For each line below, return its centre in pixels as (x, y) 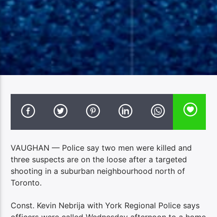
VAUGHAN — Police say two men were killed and (101, 148)
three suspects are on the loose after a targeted (99, 160)
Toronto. (26, 183)
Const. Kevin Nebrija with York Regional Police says (105, 205)
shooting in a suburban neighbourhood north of (98, 171)
